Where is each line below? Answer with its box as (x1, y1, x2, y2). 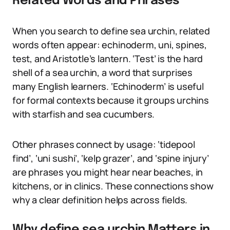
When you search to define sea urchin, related (12, 25, 210, 37)
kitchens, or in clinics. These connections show (12, 180, 214, 192)
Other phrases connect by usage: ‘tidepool (12, 138, 195, 150)
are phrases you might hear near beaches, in (12, 166, 203, 178)
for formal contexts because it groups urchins (12, 94, 209, 106)
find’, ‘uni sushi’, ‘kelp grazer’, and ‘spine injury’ (12, 152, 209, 164)
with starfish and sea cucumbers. (12, 108, 155, 120)
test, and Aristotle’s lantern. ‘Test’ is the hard (12, 52, 203, 65)
